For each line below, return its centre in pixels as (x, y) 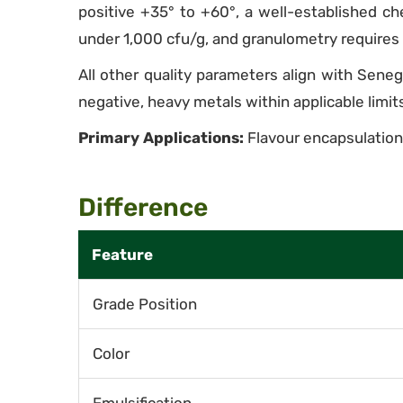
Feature (122, 255)
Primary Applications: (161, 138)
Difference (143, 207)
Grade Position (145, 304)
